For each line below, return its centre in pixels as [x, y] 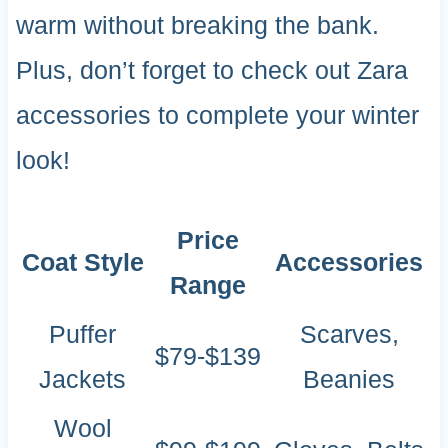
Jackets [83, 378]
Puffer [83, 333]
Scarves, [349, 333]
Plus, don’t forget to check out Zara [211, 69]
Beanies [349, 378]
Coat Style [82, 261]
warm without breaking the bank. [197, 24]
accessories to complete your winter [217, 114]
